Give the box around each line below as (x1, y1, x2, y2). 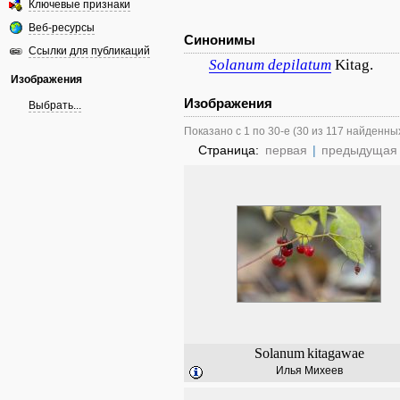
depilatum (268, 56, 331, 73)
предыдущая (321, 143, 397, 157)
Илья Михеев (275, 364, 343, 377)
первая (265, 143, 307, 157)
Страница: (198, 143, 262, 157)
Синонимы (184, 32, 255, 47)
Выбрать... (29, 99, 81, 112)
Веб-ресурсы (29, 21, 95, 34)
